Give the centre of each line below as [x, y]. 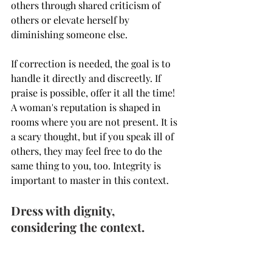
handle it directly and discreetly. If [87, 78]
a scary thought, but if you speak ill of [93, 136]
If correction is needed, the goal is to [92, 63]
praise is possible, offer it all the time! [95, 92]
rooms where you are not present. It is [95, 121]
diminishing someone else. [69, 34]
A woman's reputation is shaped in [87, 107]
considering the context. [78, 226]
